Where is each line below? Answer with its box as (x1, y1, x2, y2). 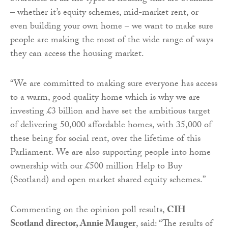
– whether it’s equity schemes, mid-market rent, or (10, 6, 198, 22)
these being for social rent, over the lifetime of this (10, 132, 201, 148)
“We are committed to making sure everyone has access (10, 77, 217, 93)
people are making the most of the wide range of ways (10, 33, 213, 49)
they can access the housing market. (10, 47, 144, 63)
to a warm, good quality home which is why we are (10, 91, 200, 107)
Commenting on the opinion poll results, (10, 203, 167, 219)
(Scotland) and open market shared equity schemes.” (10, 173, 206, 189)
